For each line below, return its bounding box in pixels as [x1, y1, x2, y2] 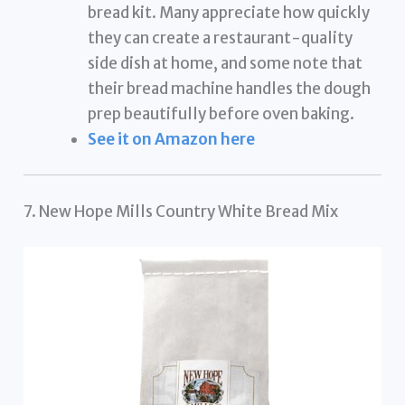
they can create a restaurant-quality [88, 27, 353, 48]
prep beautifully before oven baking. [88, 103, 355, 124]
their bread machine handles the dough [88, 78, 372, 99]
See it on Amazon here [88, 128, 256, 149]
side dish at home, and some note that [88, 52, 363, 73]
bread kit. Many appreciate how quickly [88, 2, 371, 23]
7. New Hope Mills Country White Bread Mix [24, 201, 339, 221]
